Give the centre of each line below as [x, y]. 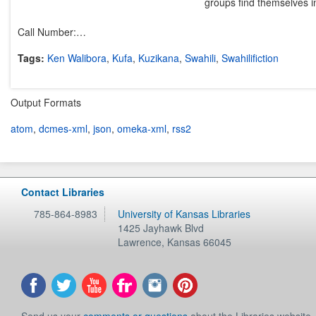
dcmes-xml [63, 128]
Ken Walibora [77, 57]
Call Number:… [52, 31]
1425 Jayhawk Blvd [161, 228]
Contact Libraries [63, 192]
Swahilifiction [250, 57]
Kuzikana [159, 57]
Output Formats [46, 102]
